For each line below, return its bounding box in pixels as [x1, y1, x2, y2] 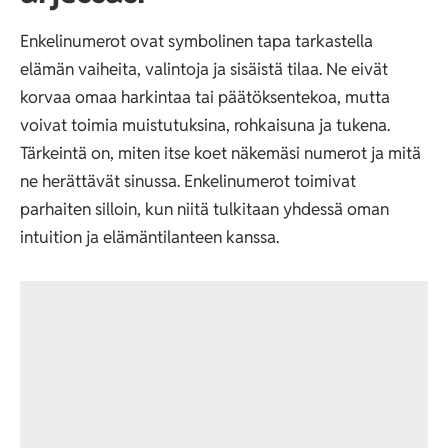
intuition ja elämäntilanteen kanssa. [20, 225, 279, 248]
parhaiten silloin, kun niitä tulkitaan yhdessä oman [20, 197, 389, 220]
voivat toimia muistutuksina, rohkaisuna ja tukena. [20, 113, 390, 136]
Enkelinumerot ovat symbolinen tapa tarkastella [20, 29, 373, 52]
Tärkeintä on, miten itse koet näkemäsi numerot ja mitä [20, 141, 421, 164]
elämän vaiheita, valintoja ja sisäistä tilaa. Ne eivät [20, 57, 388, 80]
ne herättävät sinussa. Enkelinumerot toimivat [20, 169, 356, 192]
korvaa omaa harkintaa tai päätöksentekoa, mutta [20, 85, 390, 108]
